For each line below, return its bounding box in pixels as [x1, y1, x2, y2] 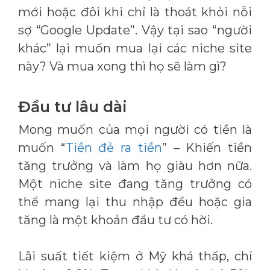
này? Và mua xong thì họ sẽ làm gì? [18, 59, 227, 74]
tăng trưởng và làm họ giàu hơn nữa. [18, 159, 252, 173]
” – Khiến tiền [162, 140, 253, 155]
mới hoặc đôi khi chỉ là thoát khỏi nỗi [18, 5, 252, 19]
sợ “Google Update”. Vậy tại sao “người [18, 23, 252, 37]
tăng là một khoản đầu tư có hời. [18, 213, 213, 227]
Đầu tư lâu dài [18, 98, 127, 116]
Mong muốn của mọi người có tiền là [18, 122, 252, 137]
